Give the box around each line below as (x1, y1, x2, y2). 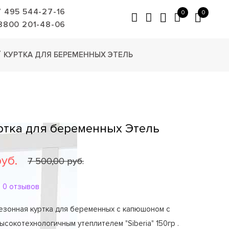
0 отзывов (3, 182, 39, 191)
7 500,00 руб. (28, 155, 84, 167)
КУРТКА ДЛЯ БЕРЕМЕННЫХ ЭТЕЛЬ (4, 50, 133, 59)
